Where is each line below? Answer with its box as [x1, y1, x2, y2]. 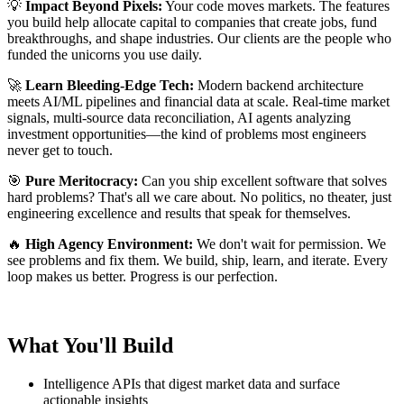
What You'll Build [7, 334, 173, 358]
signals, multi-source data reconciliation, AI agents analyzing [7, 110, 351, 126]
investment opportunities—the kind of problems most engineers [7, 126, 366, 142]
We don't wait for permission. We [193, 236, 386, 252]
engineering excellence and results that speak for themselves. [7, 206, 351, 222]
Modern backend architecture [194, 78, 363, 94]
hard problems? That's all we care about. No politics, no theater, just [7, 189, 391, 206]
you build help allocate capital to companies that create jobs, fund [7, 14, 377, 31]
